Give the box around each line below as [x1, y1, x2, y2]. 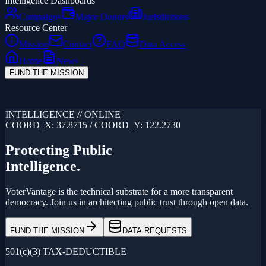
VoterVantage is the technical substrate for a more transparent [5, 186, 233, 197]
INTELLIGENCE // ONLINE [5, 109, 121, 119]
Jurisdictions [142, 12, 189, 22]
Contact [63, 39, 92, 49]
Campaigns [19, 12, 61, 22]
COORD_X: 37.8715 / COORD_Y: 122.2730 [5, 120, 180, 130]
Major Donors [75, 12, 128, 22]
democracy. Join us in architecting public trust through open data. [5, 197, 248, 207]
